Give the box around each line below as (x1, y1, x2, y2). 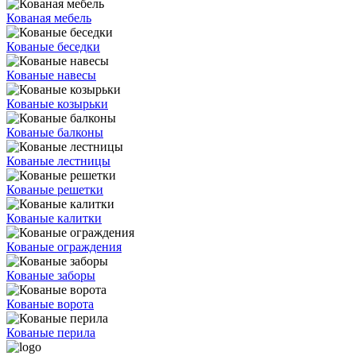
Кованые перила (6, 326, 95, 340)
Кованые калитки (6, 211, 102, 226)
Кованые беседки (6, 40, 100, 54)
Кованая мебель (6, 11, 91, 25)
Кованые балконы (6, 126, 103, 140)
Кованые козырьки (6, 97, 108, 111)
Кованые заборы (6, 269, 95, 283)
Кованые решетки (6, 183, 103, 197)
